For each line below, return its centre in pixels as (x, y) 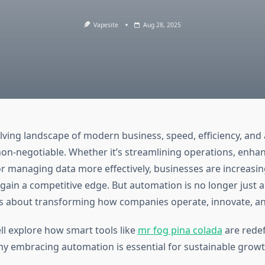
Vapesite (106, 25)
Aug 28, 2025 (162, 25)
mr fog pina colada (180, 230)
